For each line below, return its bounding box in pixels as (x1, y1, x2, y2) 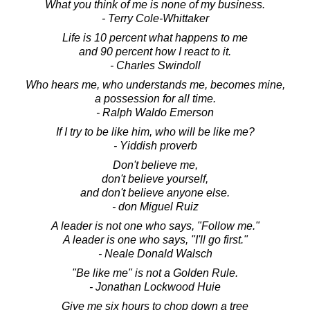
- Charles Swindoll (109, 59, 201, 71)
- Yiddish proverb (113, 139, 197, 152)
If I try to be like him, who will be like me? (55, 125, 255, 138)
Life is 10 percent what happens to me (62, 31, 248, 44)
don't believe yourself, (102, 172, 208, 185)
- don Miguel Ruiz (111, 200, 199, 212)
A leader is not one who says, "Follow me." (51, 219, 259, 232)
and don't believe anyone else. (80, 186, 230, 199)
